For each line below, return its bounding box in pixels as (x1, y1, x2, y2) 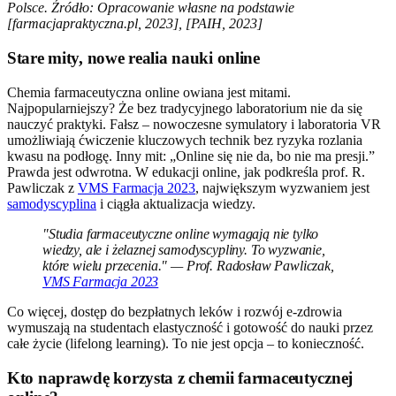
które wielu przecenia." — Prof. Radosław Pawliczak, (42, 257, 334, 273)
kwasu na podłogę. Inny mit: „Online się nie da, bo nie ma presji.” (7, 148, 375, 164)
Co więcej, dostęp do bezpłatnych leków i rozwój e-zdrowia (7, 303, 342, 319)
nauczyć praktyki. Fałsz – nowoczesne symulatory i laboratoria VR (7, 116, 381, 132)
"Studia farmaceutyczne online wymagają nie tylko (42, 225, 319, 241)
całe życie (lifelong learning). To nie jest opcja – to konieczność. (7, 335, 364, 351)
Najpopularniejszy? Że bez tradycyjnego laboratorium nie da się (7, 100, 362, 116)
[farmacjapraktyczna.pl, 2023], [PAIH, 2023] (7, 16, 263, 32)
